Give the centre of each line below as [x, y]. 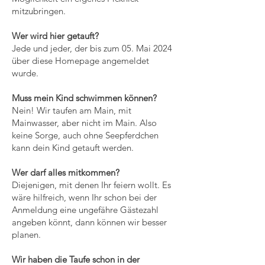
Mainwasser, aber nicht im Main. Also [84, 123]
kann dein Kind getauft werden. [74, 148]
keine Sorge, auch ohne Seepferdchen [85, 135]
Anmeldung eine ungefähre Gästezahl [85, 210]
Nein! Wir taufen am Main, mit [72, 110]
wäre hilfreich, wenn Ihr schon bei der [84, 197]
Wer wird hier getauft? [55, 36]
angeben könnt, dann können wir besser [89, 222]
